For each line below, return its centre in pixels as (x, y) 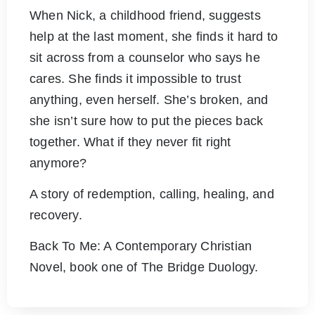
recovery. (56, 215)
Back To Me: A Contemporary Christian (141, 246)
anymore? (58, 163)
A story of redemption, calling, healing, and (152, 194)
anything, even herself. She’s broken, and (149, 99)
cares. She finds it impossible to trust (135, 78)
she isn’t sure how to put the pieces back (147, 121)
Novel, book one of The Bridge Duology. (144, 267)
